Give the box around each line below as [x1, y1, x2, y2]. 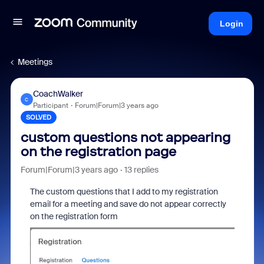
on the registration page [20, 144, 176, 160]
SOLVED [25, 113, 51, 121]
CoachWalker [32, 88, 83, 99]
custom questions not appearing [20, 130, 230, 146]
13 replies [124, 164, 159, 175]
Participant [32, 101, 68, 110]
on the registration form [29, 211, 118, 222]
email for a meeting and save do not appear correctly [29, 199, 226, 209]
